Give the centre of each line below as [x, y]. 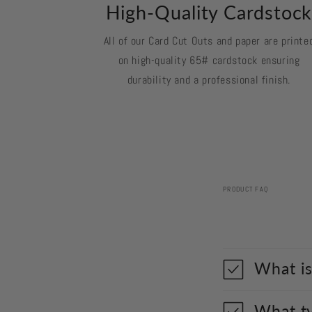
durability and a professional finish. [209, 79]
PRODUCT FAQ [246, 189]
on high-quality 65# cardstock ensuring [209, 60]
